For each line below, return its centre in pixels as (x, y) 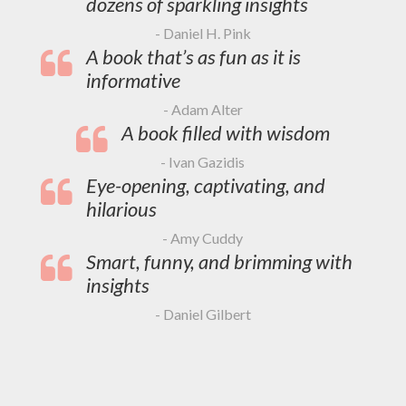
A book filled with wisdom (225, 132)
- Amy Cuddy (203, 237)
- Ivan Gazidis (203, 161)
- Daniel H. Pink (203, 33)
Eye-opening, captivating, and (205, 185)
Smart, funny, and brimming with (219, 261)
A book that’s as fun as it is (193, 56)
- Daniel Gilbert (203, 314)
